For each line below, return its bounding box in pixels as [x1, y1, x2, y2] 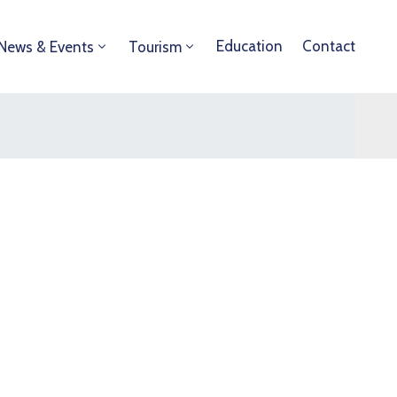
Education [216, 37, 283, 55]
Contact [302, 37, 355, 55]
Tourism [128, 38, 182, 56]
